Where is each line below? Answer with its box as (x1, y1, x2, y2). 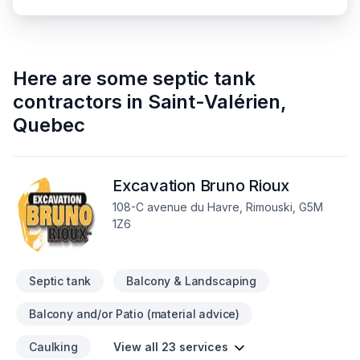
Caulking (29, 340, 78, 354)
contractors (13, 90, 122, 113)
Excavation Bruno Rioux (112, 176, 290, 195)
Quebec (13, 113, 85, 137)
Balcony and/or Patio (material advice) (29, 307, 240, 321)
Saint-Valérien (148, 90, 280, 113)
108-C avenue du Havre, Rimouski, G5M (112, 200, 323, 214)
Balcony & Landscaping (126, 274, 257, 288)
